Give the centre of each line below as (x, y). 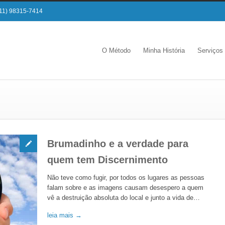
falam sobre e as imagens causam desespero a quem (125, 188)
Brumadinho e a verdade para (118, 144)
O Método (116, 50)
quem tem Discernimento (107, 160)
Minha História (164, 50)
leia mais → (65, 215)
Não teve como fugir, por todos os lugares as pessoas (126, 178)
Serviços (210, 50)
